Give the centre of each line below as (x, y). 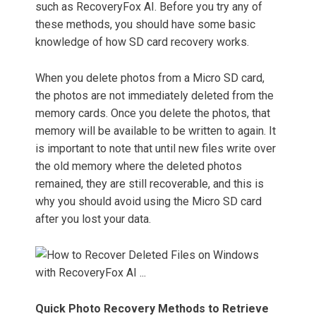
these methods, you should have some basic (145, 25)
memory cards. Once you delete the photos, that (153, 114)
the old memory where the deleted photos (139, 166)
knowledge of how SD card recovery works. (142, 42)
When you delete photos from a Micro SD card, (150, 78)
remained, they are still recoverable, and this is (150, 184)
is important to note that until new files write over (156, 149)
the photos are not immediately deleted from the (154, 96)
